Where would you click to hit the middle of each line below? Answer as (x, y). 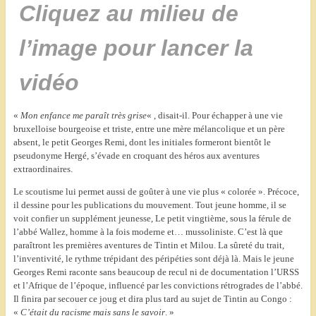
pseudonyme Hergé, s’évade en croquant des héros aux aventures (136, 156)
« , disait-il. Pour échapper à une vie (214, 116)
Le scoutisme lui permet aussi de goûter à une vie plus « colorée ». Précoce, (156, 192)
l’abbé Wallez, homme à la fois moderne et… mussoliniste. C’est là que (148, 232)
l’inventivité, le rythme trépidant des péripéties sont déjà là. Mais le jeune (153, 259)
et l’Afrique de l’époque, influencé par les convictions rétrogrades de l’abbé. (158, 286)
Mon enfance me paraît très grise (83, 116)
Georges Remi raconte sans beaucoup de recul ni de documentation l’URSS (156, 272)
